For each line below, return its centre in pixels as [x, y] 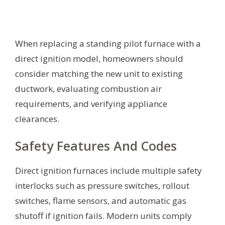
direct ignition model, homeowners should [99, 58]
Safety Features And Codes [96, 146]
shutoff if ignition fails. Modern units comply [103, 216]
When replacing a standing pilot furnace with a [108, 43]
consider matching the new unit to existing [99, 73]
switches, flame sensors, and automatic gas [101, 201]
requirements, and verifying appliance [91, 103]
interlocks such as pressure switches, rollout [102, 186]
